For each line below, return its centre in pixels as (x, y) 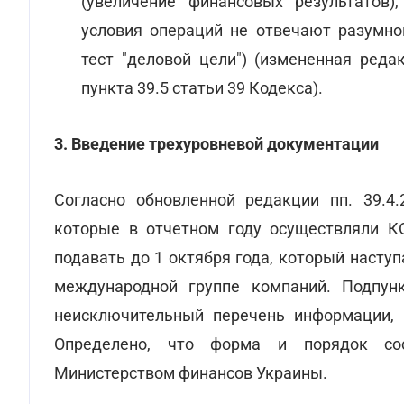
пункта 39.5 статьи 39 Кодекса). (202, 88)
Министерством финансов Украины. (191, 373)
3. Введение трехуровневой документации (216, 144)
